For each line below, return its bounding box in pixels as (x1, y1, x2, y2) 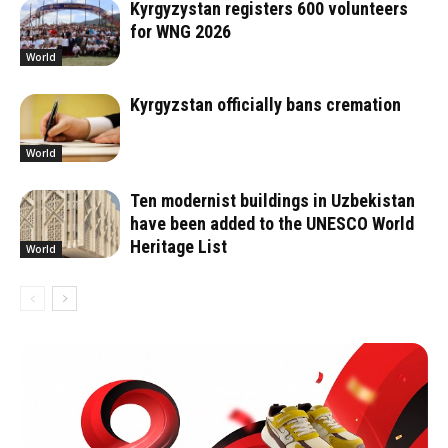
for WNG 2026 (130, 20, 231, 42)
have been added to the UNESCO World (130, 212, 414, 234)
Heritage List (130, 235, 227, 257)
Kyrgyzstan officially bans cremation (130, 93, 401, 115)
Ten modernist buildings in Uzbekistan (130, 189, 415, 211)
